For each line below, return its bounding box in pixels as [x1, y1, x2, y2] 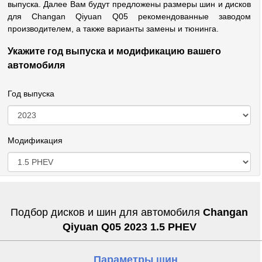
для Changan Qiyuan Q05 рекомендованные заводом [8, 12, 251, 21]
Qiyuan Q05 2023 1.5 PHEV [62, 221, 196, 233]
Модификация [8, 136, 63, 145]
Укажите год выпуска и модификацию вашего [8, 46, 221, 56]
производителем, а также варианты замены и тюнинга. [8, 24, 219, 33]
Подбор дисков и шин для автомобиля [11, 206, 203, 218]
